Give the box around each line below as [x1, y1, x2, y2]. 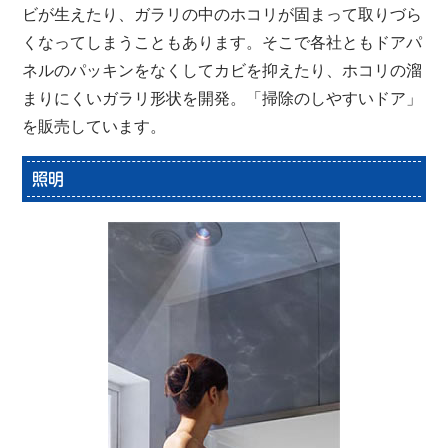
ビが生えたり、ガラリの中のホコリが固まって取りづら [22, 6, 423, 24]
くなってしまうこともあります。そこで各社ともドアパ [22, 34, 423, 52]
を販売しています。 [22, 118, 167, 136]
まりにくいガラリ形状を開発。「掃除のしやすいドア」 [22, 90, 423, 108]
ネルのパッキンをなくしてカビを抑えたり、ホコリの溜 [22, 62, 423, 80]
